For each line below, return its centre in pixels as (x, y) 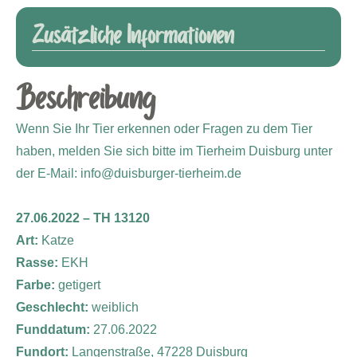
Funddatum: (55, 330)
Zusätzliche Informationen (133, 37)
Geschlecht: (54, 308)
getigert (79, 285)
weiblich (115, 308)
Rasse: (39, 263)
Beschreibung (85, 100)
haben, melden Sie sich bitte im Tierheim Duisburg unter (174, 151)
